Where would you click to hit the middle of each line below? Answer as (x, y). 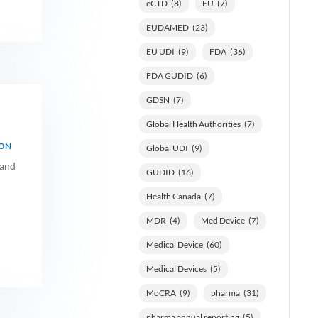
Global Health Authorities (193, 124)
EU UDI (160, 51)
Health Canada (173, 196)
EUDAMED (167, 27)
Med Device (223, 220)
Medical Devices (176, 268)
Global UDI (167, 148)
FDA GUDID (169, 75)
